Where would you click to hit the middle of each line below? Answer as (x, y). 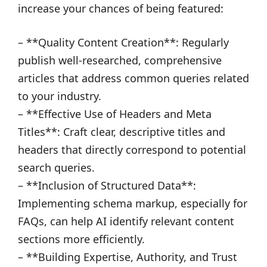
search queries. (56, 167)
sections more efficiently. (81, 239)
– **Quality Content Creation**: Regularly (123, 42)
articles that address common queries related (133, 78)
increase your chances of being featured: (121, 8)
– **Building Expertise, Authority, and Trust (128, 257)
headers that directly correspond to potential (132, 150)
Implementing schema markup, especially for (133, 203)
